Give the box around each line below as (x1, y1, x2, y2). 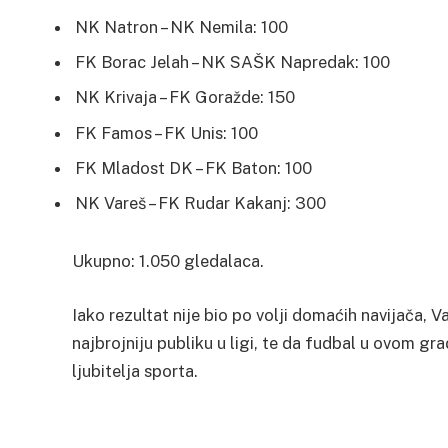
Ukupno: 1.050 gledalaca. (72, 251, 264, 272)
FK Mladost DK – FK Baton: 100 (75, 157, 312, 178)
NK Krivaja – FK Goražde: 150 (75, 87, 295, 108)
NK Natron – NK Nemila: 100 (75, 16, 288, 37)
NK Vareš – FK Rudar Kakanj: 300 (75, 193, 326, 214)
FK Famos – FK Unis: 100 (75, 122, 258, 143)
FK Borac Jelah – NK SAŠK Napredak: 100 (75, 51, 390, 72)
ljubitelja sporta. (72, 360, 198, 381)
